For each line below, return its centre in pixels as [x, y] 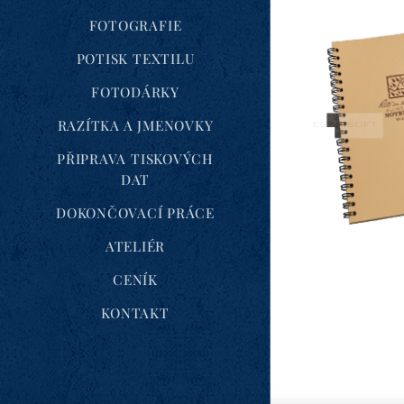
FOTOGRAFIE [135, 26]
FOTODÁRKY [135, 92]
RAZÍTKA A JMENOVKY [135, 126]
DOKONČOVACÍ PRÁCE [135, 213]
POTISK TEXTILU [135, 59]
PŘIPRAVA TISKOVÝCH [135, 159]
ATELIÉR [135, 247]
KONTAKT [135, 313]
